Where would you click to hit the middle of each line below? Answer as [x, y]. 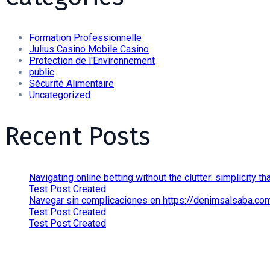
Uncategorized [60, 95]
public [42, 72]
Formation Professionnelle [85, 37]
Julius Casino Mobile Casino [89, 49]
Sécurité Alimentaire [71, 83]
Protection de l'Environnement [92, 60]
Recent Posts [78, 136]
